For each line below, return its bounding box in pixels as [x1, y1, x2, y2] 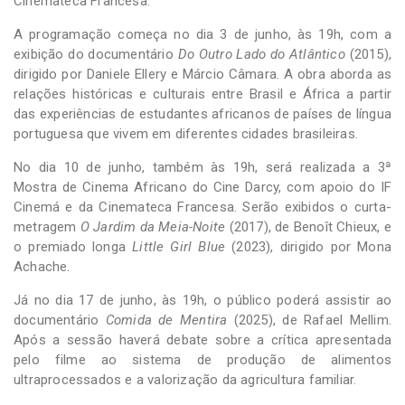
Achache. [14, 258, 71, 275]
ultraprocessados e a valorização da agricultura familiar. [14, 371, 357, 388]
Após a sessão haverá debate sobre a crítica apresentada [14, 331, 391, 348]
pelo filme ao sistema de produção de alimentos [14, 351, 391, 368]
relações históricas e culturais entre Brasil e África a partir [14, 85, 391, 102]
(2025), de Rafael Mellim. [227, 311, 391, 328]
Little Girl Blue [132, 238, 226, 255]
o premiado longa [14, 238, 133, 255]
